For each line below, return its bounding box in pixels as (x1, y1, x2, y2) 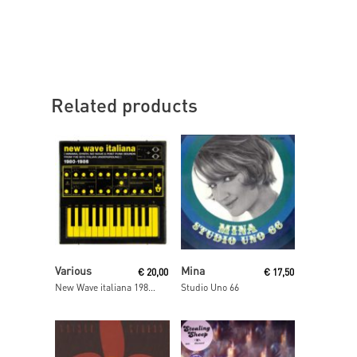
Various (55, 263, 92, 278)
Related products (51, 92, 198, 117)
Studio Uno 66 (180, 281, 239, 294)
